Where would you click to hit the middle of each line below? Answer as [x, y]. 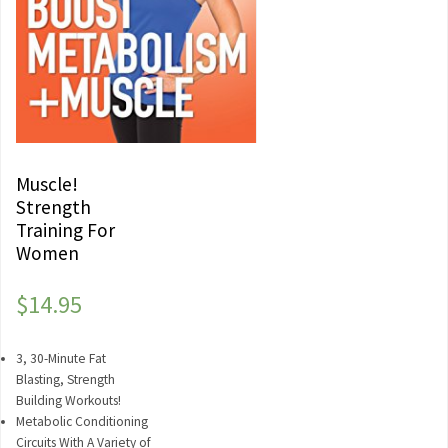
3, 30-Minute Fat [61, 358]
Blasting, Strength [65, 379]
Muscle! [47, 183]
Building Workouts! [68, 400]
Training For [65, 229]
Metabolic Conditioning [82, 421]
